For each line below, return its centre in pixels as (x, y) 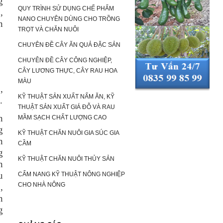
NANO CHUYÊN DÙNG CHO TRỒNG (69, 19)
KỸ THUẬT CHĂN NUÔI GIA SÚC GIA (68, 133)
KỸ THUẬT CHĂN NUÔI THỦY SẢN (66, 159)
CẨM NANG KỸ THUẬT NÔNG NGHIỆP (71, 174)
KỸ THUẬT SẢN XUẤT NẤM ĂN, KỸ (66, 97)
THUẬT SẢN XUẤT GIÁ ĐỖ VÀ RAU (66, 107)
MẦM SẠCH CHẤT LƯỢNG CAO (62, 117)
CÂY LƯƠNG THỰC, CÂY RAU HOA (67, 71)
